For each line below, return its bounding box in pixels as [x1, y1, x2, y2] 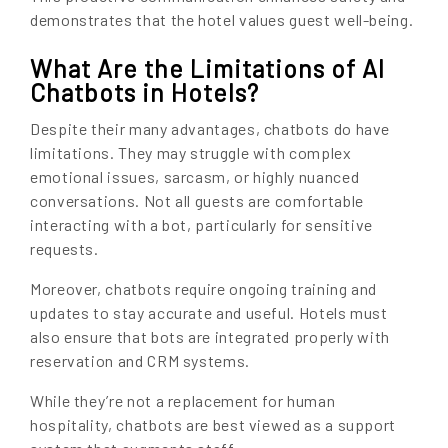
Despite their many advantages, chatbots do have [30, 118, 391, 138]
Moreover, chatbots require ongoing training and [30, 278, 378, 298]
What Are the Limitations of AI [30, 53, 385, 84]
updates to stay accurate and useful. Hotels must [30, 302, 388, 322]
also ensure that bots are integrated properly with [30, 326, 391, 346]
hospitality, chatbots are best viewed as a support [30, 414, 397, 434]
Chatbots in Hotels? [30, 77, 259, 108]
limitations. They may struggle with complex [30, 142, 352, 162]
